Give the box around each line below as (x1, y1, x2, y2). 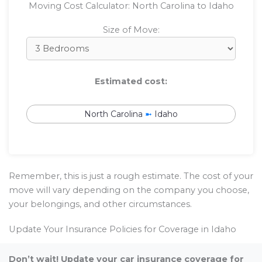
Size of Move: (102, 25, 160, 36)
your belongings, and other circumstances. (9, 199, 192, 210)
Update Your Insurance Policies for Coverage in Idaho (9, 224, 236, 235)
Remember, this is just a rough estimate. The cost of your (9, 171, 253, 182)
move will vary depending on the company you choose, (9, 185, 249, 196)
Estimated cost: (95, 75, 167, 87)
